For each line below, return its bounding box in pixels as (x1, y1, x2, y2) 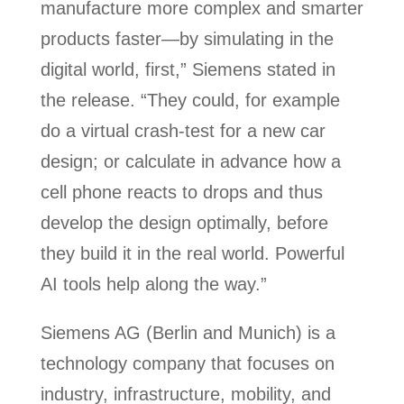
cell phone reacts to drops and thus (40, 182, 323, 203)
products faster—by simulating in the (40, 29, 334, 50)
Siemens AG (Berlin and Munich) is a (40, 323, 335, 344)
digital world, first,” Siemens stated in (40, 60, 335, 80)
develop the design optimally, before (40, 213, 328, 234)
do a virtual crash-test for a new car (40, 121, 326, 142)
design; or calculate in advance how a (40, 151, 341, 172)
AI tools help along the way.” (40, 274, 267, 295)
